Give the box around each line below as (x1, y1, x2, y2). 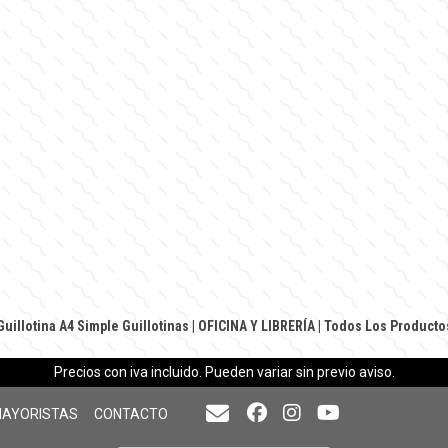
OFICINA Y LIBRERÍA (197, 318, 315, 334)
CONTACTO (94, 406, 168, 422)
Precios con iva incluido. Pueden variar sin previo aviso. (53, 364, 395, 380)
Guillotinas (121, 318, 189, 334)
